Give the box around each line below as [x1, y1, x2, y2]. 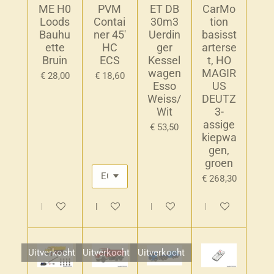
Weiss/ [147, 92, 182, 106]
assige [203, 118, 235, 131]
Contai [94, 15, 126, 29]
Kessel [148, 54, 181, 67]
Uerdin [148, 28, 180, 42]
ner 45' [93, 28, 126, 42]
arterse [201, 41, 237, 54]
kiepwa [201, 131, 237, 144]
